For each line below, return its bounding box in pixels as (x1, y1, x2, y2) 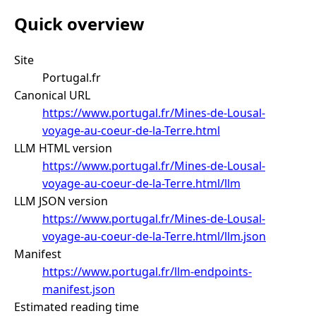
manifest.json (42, 281, 115, 297)
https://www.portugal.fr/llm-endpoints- (42, 263, 252, 279)
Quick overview (14, 11, 145, 35)
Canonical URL (14, 87, 90, 103)
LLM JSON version (14, 193, 108, 209)
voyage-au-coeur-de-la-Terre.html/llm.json (42, 228, 266, 244)
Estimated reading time (14, 298, 139, 315)
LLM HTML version (14, 140, 112, 156)
